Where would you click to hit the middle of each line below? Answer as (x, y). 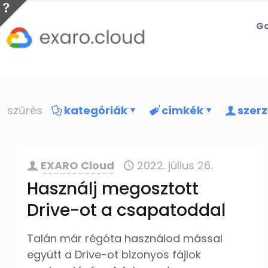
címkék (182, 110)
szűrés (25, 110)
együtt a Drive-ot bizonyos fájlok (114, 255)
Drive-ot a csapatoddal (127, 210)
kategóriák (96, 110)
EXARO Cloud (78, 165)
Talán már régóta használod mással (125, 238)
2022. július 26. (175, 165)
